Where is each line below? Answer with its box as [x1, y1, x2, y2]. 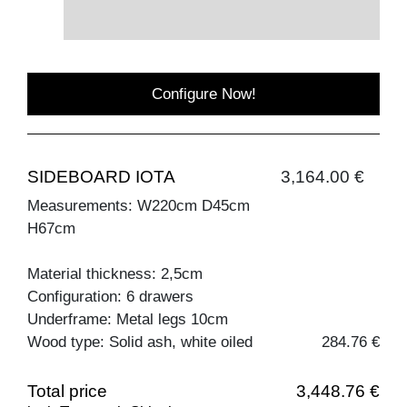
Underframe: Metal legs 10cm [27, 311, 228, 329]
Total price [27, 382, 107, 402]
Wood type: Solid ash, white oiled [27, 333, 253, 352]
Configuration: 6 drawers [27, 288, 194, 306]
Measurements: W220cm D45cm [27, 197, 250, 215]
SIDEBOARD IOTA [27, 167, 175, 187]
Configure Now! [151, 85, 256, 104]
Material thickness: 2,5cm [27, 265, 203, 283]
